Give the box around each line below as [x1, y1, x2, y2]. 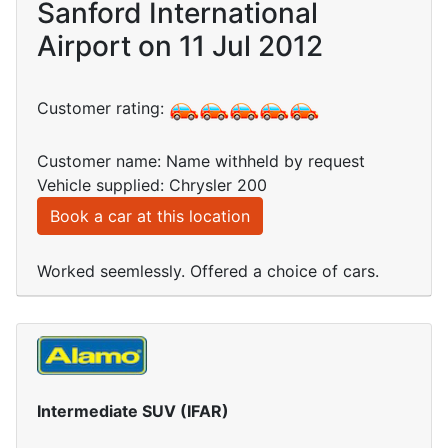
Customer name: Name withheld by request [37, 151, 365, 172]
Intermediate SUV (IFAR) [37, 400, 229, 421]
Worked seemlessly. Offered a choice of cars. [37, 261, 379, 282]
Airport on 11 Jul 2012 [37, 29, 323, 64]
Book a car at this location [50, 206, 250, 227]
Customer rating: [37, 98, 169, 119]
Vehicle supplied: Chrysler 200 [37, 175, 267, 196]
